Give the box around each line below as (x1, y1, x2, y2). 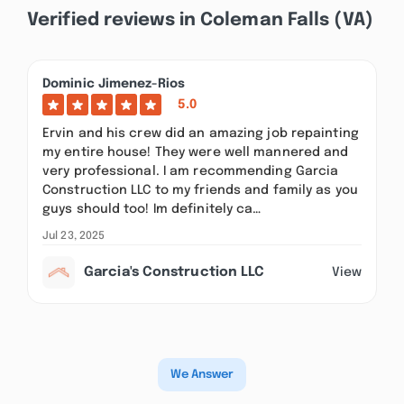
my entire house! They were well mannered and (42, 146, 349, 159)
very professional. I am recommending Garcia (42, 165, 339, 178)
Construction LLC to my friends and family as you (42, 184, 358, 197)
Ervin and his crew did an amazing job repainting (42, 127, 359, 140)
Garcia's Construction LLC (84, 265, 265, 280)
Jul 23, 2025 (42, 231, 106, 242)
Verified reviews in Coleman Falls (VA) (27, 11, 373, 30)
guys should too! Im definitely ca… (42, 203, 262, 216)
